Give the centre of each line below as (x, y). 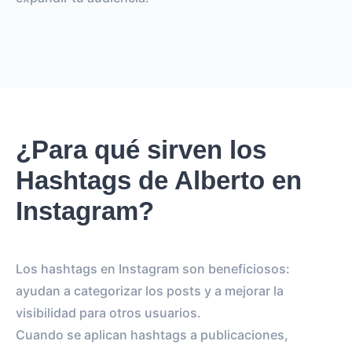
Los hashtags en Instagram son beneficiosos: (153, 269)
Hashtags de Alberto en (159, 180)
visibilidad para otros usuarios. (108, 313)
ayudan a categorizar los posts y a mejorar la (150, 291)
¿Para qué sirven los (141, 150)
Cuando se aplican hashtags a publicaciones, (152, 335)
